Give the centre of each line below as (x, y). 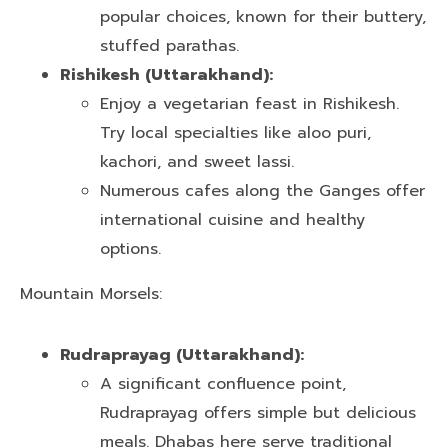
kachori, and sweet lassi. (197, 161)
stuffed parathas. (169, 45)
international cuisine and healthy (232, 219)
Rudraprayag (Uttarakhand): (182, 354)
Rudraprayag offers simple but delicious (258, 412)
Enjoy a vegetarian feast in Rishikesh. (249, 103)
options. (130, 248)
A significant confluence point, (223, 383)
